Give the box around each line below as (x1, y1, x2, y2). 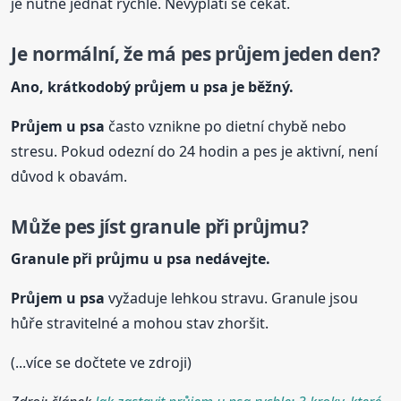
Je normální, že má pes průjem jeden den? (11, 41, 380, 67)
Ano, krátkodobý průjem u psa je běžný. (11, 76, 294, 97)
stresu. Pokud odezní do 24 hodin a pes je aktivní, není (11, 141, 379, 161)
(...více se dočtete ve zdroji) (11, 352, 192, 372)
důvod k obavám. (11, 166, 128, 186)
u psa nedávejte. (149, 248, 271, 269)
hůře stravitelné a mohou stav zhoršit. (11, 312, 269, 333)
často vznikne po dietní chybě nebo (105, 115, 347, 136)
